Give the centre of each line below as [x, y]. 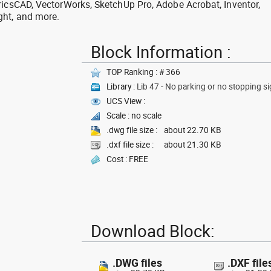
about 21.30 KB [193, 145]
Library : [122, 87]
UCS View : [126, 101]
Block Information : [161, 52]
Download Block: [153, 231]
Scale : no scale [134, 116]
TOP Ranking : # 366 [143, 72]
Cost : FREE [127, 159]
